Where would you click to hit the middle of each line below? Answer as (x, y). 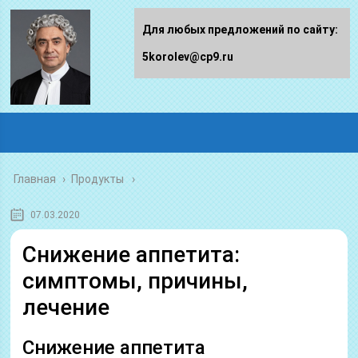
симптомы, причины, (135, 281)
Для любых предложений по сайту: (240, 30)
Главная (35, 179)
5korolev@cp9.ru (188, 57)
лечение (66, 307)
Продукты (98, 179)
